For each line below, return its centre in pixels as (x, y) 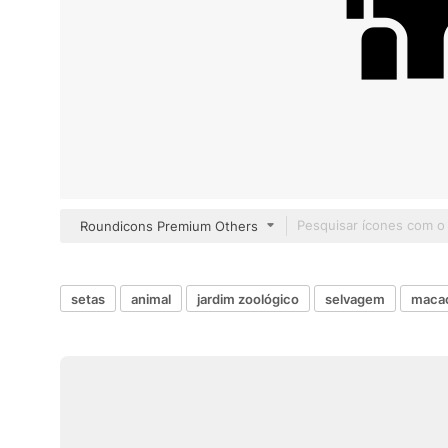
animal (151, 298)
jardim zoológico (248, 298)
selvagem (355, 298)
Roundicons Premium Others (169, 226)
